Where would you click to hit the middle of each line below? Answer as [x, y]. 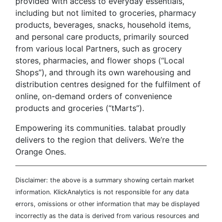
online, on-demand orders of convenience [94, 96]
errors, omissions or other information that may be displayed [108, 204]
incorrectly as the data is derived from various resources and [107, 216]
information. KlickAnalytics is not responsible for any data [102, 192]
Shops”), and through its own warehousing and [103, 72]
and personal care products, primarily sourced [102, 36]
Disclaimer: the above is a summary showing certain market [105, 180]
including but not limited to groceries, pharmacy [106, 13]
